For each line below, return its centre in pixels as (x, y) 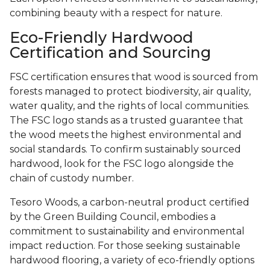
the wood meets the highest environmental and (126, 135)
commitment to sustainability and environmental (127, 231)
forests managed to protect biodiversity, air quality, (130, 92)
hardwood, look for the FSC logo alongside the (122, 164)
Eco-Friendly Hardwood (102, 38)
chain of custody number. (72, 178)
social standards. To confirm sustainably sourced (125, 149)
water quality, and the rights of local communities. (130, 106)
